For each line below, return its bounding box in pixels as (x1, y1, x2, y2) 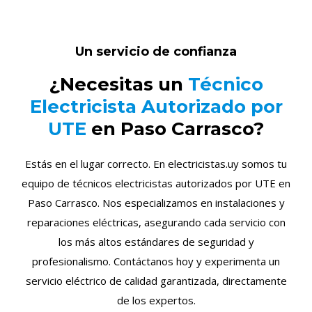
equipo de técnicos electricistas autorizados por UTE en (22, 176, 290, 190)
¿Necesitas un (49, 73, 188, 95)
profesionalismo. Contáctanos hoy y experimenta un (32, 254, 280, 268)
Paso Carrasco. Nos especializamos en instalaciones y (27, 196, 285, 210)
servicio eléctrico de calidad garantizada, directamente (25, 274, 287, 288)
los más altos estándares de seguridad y (58, 235, 254, 249)
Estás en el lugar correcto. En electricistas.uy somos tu (25, 157, 287, 171)
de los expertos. (116, 293, 196, 307)
